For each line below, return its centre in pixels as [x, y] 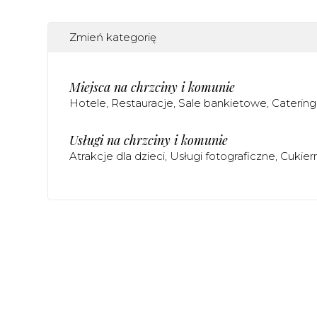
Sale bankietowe [223, 103]
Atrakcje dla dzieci [117, 156]
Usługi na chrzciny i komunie [149, 140]
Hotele [88, 103]
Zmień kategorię [113, 37]
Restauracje [142, 103]
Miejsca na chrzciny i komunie [152, 87]
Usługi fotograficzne [223, 156]
